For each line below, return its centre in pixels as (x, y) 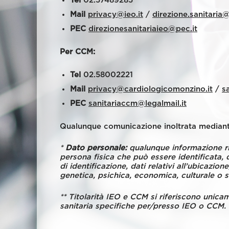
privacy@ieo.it (116, 15)
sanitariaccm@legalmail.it (138, 104)
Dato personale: (96, 148)
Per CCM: (77, 52)
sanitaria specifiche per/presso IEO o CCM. (143, 206)
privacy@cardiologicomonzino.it (150, 89)
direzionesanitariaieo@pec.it (143, 29)
